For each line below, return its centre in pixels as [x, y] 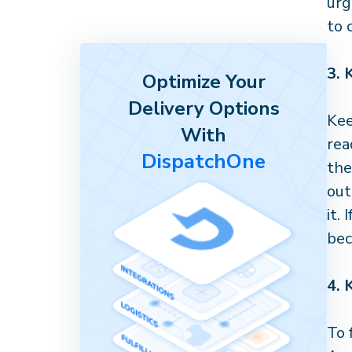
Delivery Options [203, 108]
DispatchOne [204, 161]
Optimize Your [203, 82]
